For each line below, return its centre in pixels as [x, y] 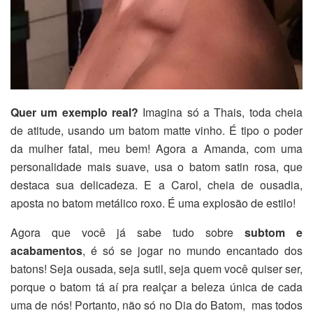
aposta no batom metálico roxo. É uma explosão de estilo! [153, 203]
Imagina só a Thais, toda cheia [220, 112]
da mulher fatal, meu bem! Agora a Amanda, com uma [156, 148]
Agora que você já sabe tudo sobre [128, 232]
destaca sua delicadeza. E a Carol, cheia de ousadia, [156, 184]
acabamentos [46, 250]
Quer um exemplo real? [74, 112]
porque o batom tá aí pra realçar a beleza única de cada [156, 286]
